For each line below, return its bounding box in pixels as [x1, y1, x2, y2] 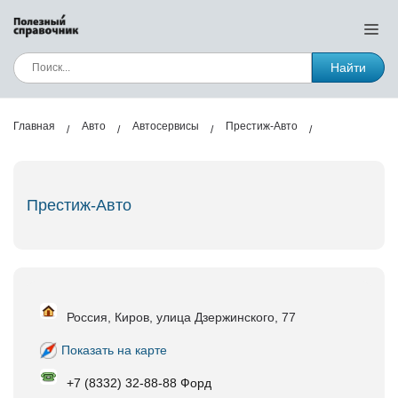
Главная [13, 120, 55, 132]
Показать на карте [61, 342, 167, 357]
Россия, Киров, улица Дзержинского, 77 [67, 310, 296, 324]
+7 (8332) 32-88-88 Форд [67, 375, 211, 390]
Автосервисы [132, 120, 199, 132]
